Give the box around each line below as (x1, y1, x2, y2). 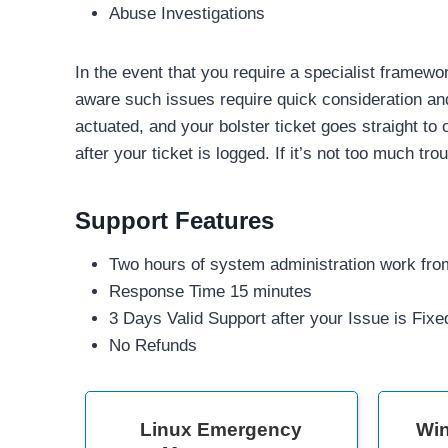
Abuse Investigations (109, 4, 265, 24)
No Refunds (109, 336, 197, 356)
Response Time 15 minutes (109, 282, 312, 302)
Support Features (75, 207, 274, 235)
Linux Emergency (140, 419, 303, 441)
